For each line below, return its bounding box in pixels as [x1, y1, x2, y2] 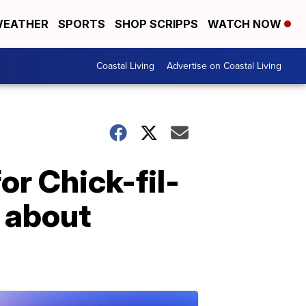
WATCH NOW [208, 17, 284, 31]
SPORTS [58, 17, 105, 31]
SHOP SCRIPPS [115, 17, 198, 31]
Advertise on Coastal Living [167, 59, 281, 73]
